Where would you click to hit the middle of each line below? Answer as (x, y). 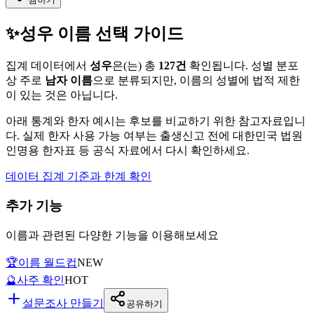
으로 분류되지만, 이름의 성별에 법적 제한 (196, 80)
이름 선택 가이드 (118, 33)
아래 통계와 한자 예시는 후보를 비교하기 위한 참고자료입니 (156, 121)
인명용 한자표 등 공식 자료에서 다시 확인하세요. (128, 150)
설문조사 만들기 (63, 303)
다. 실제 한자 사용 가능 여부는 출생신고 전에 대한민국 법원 (154, 135)
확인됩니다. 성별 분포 (243, 65)
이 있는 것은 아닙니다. (62, 95)
